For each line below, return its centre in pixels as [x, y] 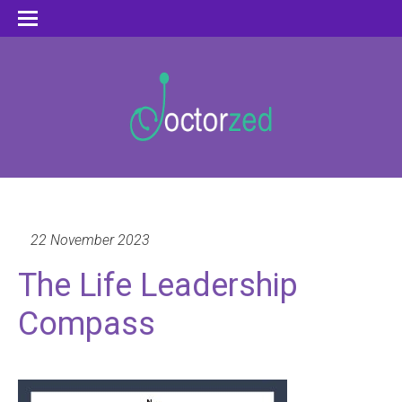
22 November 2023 [90, 240]
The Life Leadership [158, 286]
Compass [87, 324]
